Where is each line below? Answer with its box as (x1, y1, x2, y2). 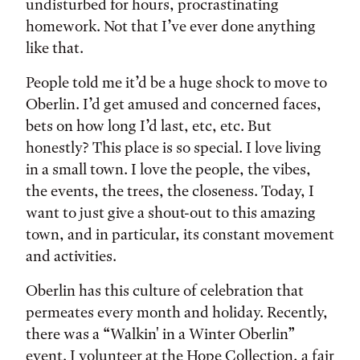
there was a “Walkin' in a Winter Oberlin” (26, 325, 295, 343)
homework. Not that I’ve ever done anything (26, 17, 316, 35)
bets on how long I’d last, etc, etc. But (26, 117, 272, 135)
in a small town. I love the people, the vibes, (26, 160, 311, 178)
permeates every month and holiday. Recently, (26, 303, 328, 321)
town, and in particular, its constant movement (26, 225, 334, 243)
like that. (26, 39, 87, 57)
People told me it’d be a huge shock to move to (26, 73, 327, 92)
